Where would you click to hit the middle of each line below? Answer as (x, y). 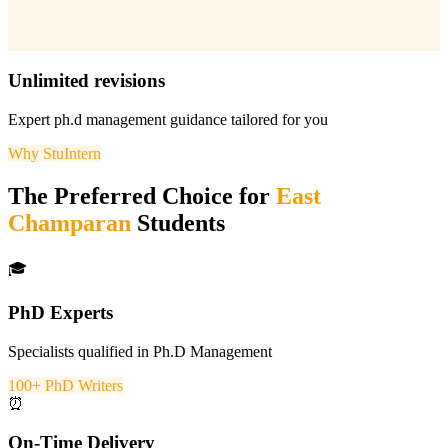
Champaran (69, 222)
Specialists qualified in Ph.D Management (140, 352)
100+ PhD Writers (65, 386)
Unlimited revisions (86, 81)
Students (178, 222)
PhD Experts (60, 313)
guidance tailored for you (247, 119)
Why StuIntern (54, 153)
